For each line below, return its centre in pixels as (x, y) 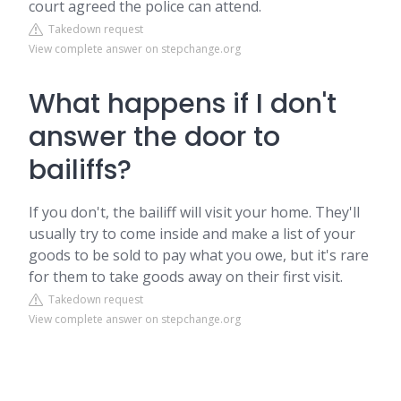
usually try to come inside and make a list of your (192, 234)
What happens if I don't (183, 104)
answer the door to (154, 137)
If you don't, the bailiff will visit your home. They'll (194, 212)
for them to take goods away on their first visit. (186, 277)
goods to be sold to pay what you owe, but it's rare (199, 255)
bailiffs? (80, 170)
